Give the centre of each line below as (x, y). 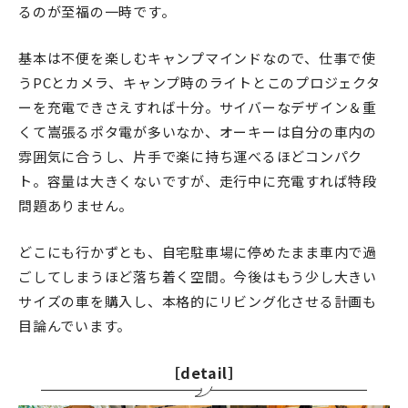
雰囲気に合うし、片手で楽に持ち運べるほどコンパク (190, 156)
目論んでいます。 (75, 325)
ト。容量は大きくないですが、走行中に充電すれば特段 (198, 180)
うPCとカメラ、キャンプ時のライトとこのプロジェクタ (199, 82)
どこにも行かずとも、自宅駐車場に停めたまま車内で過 (198, 251)
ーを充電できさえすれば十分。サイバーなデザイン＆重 (198, 107)
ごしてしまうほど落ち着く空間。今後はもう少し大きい (198, 276)
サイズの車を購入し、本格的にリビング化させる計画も (198, 301)
